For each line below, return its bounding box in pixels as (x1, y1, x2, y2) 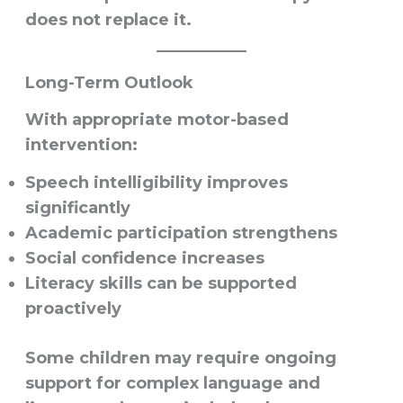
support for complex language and (24, 372, 320, 393)
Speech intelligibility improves (24, 172, 288, 193)
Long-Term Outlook (24, 73, 193, 94)
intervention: (24, 134, 138, 155)
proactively (24, 298, 121, 318)
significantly (24, 197, 130, 218)
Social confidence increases (24, 247, 264, 268)
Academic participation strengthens (24, 222, 337, 243)
